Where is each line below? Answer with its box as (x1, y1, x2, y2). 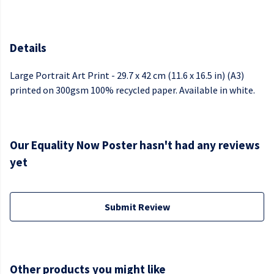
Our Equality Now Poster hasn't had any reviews (10, 138, 260, 153)
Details (10, 40, 46, 55)
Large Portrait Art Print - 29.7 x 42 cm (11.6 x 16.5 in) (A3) (10, 69, 244, 82)
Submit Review (104, 201, 170, 213)
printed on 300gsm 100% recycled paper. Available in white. (10, 84, 255, 97)
